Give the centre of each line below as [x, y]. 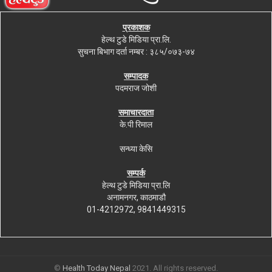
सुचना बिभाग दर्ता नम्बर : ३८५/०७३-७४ [136, 51]
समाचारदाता [136, 112]
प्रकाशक [136, 27]
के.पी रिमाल [136, 124]
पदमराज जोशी [136, 88]
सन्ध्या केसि [136, 148]
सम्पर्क [136, 173]
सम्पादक [136, 76]
